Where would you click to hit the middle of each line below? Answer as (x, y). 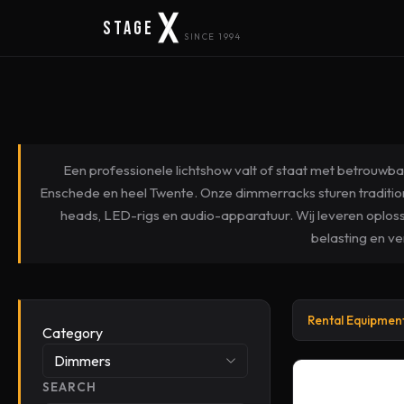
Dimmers (83, 361)
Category (73, 333)
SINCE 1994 (213, 36)
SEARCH (69, 387)
